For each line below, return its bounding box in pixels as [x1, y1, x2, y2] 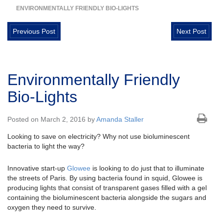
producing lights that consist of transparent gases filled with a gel [7, 184, 207, 192]
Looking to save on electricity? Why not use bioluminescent [7, 132, 190, 141]
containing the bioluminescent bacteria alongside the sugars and [7, 194, 206, 202]
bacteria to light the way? [7, 142, 85, 151]
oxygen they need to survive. [7, 203, 96, 212]
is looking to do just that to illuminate [90, 164, 204, 173]
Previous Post [13, 27, 55, 36]
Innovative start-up [7, 164, 67, 173]
